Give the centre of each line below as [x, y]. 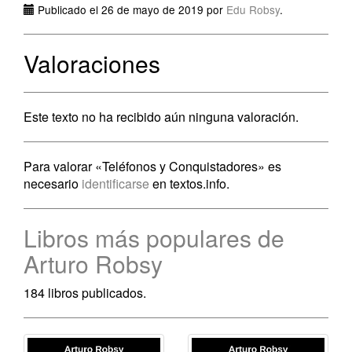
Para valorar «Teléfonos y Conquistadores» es [152, 166]
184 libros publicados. [85, 293]
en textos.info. [189, 183]
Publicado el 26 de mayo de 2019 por [130, 9]
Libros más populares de [154, 238]
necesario [53, 183]
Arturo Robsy [93, 264]
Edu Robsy [253, 9]
